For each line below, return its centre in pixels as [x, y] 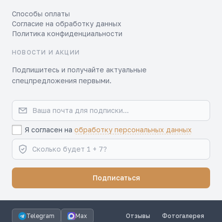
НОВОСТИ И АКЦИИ [46, 52]
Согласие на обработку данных [67, 24]
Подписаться [115, 178]
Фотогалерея [183, 216]
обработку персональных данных [133, 130]
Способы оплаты [41, 14]
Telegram [40, 216]
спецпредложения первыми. [62, 81]
